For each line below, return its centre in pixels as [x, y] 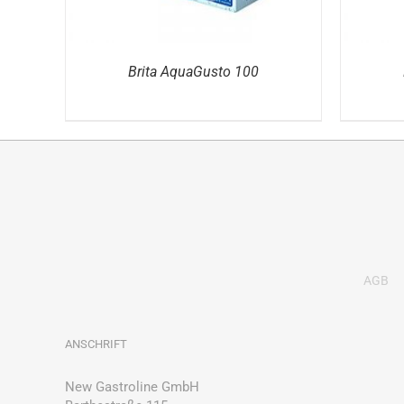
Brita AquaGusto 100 [193, 72]
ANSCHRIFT [96, 344]
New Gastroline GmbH [132, 387]
